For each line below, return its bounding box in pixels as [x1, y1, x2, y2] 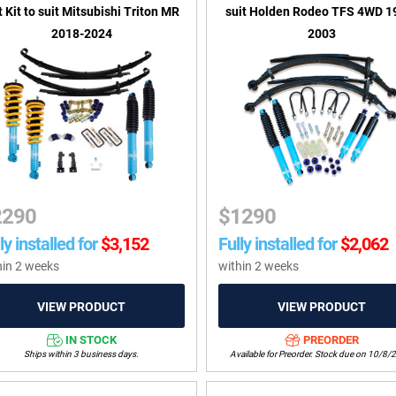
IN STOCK [65, 332, 117, 346]
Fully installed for [218, 233, 338, 255]
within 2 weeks [218, 259, 300, 274]
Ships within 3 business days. [24, 348, 140, 359]
